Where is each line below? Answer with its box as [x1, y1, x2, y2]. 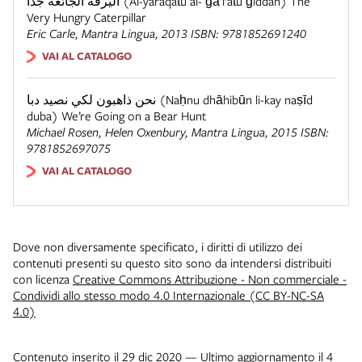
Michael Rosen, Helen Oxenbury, [27, 123, 192, 140]
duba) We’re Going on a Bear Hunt [27, 107, 206, 124]
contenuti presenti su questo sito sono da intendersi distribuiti [13, 254, 331, 271]
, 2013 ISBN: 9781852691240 [155, 24, 306, 41]
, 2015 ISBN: [265, 123, 329, 140]
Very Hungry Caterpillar [27, 8, 146, 25]
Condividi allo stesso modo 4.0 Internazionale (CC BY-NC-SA [13, 286, 324, 303]
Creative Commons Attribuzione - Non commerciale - [73, 270, 347, 287]
